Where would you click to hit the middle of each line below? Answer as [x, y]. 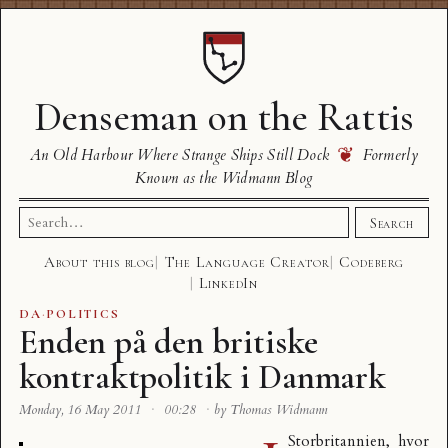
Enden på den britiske [168, 342]
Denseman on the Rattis [224, 117]
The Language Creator [247, 262]
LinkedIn [228, 283]
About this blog [100, 262]
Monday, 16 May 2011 [82, 410]
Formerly [388, 155]
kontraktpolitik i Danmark [203, 377]
